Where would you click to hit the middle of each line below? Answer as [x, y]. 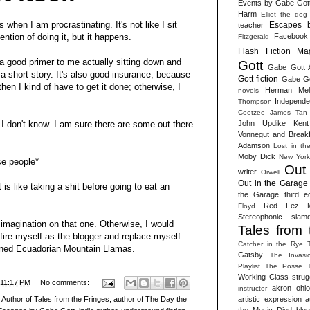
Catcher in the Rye [271, 244]
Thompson [255, 101]
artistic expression [270, 299]
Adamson [254, 145]
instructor [253, 288]
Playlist [249, 266]
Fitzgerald [254, 36]
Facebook [291, 36]
